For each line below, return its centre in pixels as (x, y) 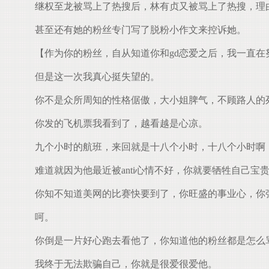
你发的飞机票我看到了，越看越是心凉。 (116, 123)
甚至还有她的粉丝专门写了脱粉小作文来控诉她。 (136, 30)
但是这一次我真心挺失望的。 (92, 77)
